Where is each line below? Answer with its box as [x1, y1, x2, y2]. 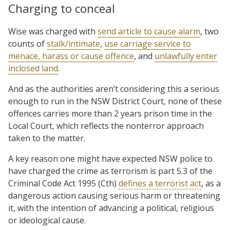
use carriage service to [104, 37, 191, 49]
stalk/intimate [47, 37, 100, 49]
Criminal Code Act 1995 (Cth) [8, 177, 119, 189]
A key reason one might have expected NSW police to [8, 152, 213, 164]
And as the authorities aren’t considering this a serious [8, 83, 219, 94]
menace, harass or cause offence [8, 50, 134, 62]
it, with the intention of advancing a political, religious [8, 202, 214, 214]
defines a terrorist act [119, 177, 201, 189]
